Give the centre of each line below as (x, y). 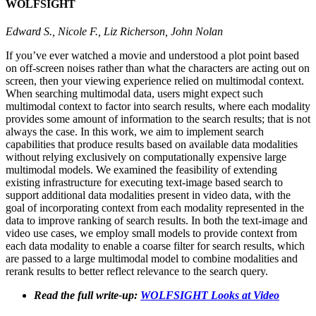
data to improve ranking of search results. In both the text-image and (157, 220)
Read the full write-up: (87, 295)
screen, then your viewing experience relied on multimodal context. (155, 80)
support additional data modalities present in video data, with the (148, 195)
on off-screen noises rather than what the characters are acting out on (158, 68)
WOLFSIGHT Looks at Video (210, 295)
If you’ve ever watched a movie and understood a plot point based (152, 55)
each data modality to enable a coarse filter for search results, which (155, 245)
